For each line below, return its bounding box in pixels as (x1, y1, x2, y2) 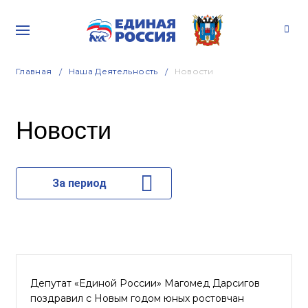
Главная (16, 66, 52, 76)
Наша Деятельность (68, 66, 158, 76)
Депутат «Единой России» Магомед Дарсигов (30, 277, 260, 289)
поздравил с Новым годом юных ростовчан (30, 292, 244, 305)
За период (52, 177, 107, 190)
